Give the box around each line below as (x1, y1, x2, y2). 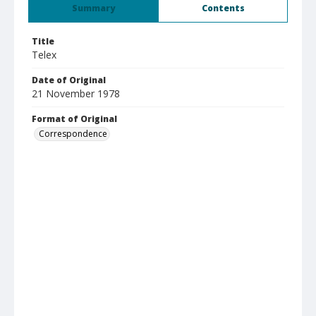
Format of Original (32, 113, 117, 125)
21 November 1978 (32, 87, 120, 100)
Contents (201, 2, 245, 14)
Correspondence (39, 128, 107, 140)
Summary (72, 2, 115, 14)
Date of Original (32, 74, 106, 86)
